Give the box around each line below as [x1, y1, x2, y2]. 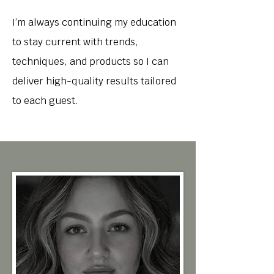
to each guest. [12, 94, 78, 107]
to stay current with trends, [12, 35, 138, 48]
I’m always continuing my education [12, 16, 176, 29]
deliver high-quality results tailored [12, 75, 176, 87]
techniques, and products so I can [12, 55, 169, 68]
